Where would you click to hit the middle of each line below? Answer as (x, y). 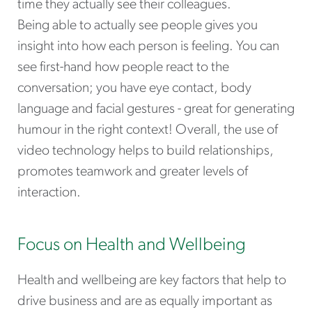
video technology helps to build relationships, (146, 151)
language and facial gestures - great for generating (156, 110)
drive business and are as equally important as (145, 302)
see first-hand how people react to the (123, 68)
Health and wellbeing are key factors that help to (152, 281)
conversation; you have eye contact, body (134, 89)
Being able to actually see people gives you (138, 26)
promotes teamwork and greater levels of (133, 172)
